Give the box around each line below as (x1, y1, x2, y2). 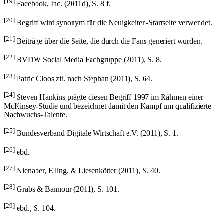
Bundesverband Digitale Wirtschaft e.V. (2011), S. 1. (15, 129, 178, 138)
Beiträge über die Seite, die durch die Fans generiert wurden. (15, 37, 202, 46)
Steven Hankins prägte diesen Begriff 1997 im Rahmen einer (15, 93, 203, 102)
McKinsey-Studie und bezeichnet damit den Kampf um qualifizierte (4, 102, 211, 110)
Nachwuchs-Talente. (4, 110, 67, 119)
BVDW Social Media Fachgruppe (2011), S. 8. (15, 55, 162, 64)
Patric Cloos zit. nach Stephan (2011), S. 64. (15, 74, 152, 83)
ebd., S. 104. (15, 203, 55, 212)
